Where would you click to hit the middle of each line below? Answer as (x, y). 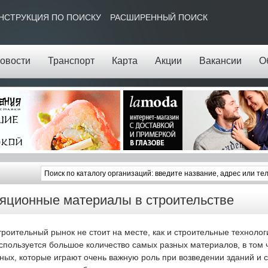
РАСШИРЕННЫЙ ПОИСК (159, 17)
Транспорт (71, 61)
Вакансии (220, 61)
